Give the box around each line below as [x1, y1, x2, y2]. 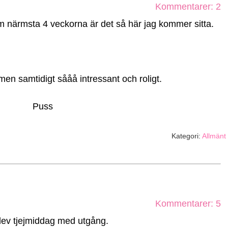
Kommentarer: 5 [155, 198, 221, 209]
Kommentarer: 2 [155, 2, 221, 12]
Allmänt [202, 132, 226, 140]
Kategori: [172, 132, 202, 140]
